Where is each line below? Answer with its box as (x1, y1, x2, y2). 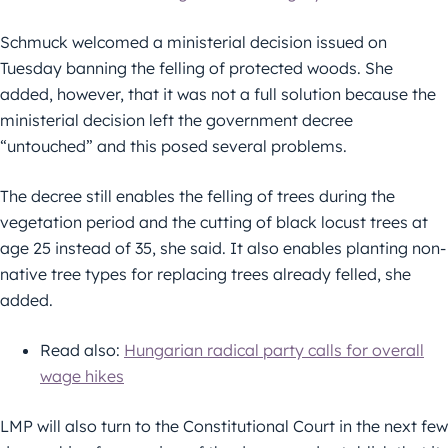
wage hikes (40, 366, 124, 387)
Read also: (40, 340, 124, 361)
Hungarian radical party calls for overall (124, 340, 424, 361)
